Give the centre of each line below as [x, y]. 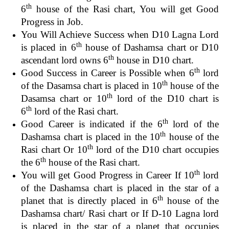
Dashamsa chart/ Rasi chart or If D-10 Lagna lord [120, 213]
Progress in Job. [52, 21]
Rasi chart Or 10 [54, 149]
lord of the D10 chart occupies [156, 149]
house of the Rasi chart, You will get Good [125, 9]
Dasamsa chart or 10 [64, 98]
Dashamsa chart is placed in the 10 [91, 136]
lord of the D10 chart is [166, 98]
